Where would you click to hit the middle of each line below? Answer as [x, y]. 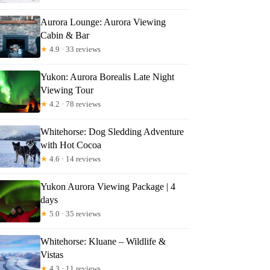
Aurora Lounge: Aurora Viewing [103, 22]
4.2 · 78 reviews [74, 104]
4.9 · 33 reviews [74, 49]
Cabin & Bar [65, 35]
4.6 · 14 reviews [74, 159]
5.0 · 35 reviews [74, 213]
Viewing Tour [67, 90]
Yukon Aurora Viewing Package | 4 [108, 186]
